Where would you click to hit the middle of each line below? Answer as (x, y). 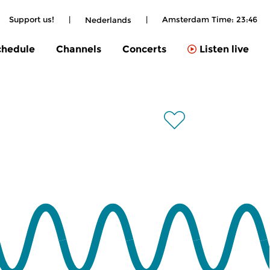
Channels (79, 49)
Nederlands (108, 20)
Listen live (224, 49)
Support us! (32, 19)
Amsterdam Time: (199, 19)
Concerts (144, 49)
